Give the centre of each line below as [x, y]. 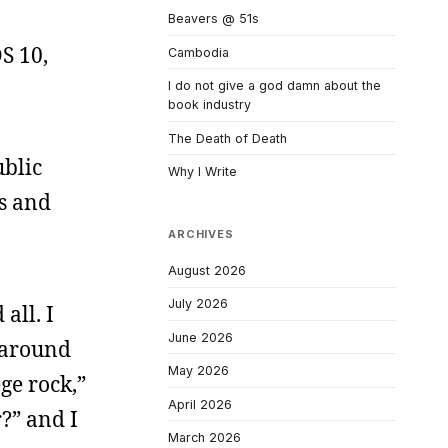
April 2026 [200, 404]
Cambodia [198, 52]
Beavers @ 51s [213, 19]
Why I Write [202, 172]
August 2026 [207, 270]
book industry [209, 105]
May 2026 [198, 371]
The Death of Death [227, 138]
